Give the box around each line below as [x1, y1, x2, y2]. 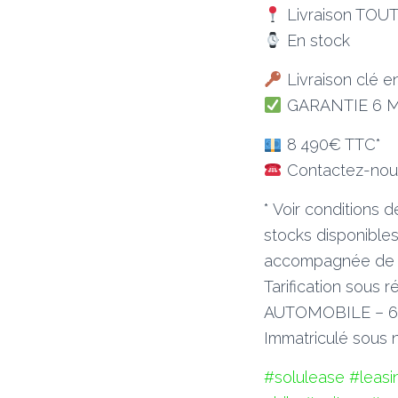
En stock [282, 31, 350, 50]
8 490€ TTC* [282, 135, 381, 154]
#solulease [264, 368, 345, 386]
